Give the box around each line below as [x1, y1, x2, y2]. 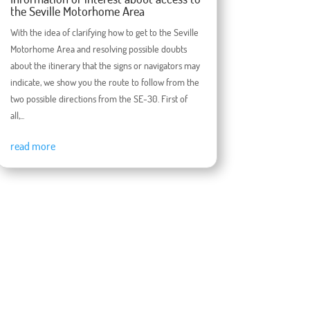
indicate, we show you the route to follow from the [10, 76, 199, 89]
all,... [10, 109, 24, 122]
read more [10, 139, 55, 154]
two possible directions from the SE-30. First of [10, 93, 188, 105]
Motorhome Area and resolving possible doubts [10, 43, 187, 55]
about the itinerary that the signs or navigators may [10, 60, 200, 72]
